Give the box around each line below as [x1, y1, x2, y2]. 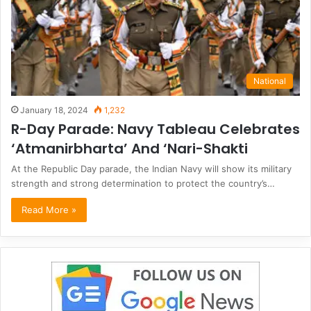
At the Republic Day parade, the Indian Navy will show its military [11, 163, 292, 175]
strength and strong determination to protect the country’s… [11, 178, 275, 190]
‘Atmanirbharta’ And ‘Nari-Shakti [11, 139, 248, 159]
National [253, 76, 286, 87]
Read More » [22, 204, 76, 216]
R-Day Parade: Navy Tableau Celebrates [11, 119, 300, 140]
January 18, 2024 [20, 105, 88, 116]
